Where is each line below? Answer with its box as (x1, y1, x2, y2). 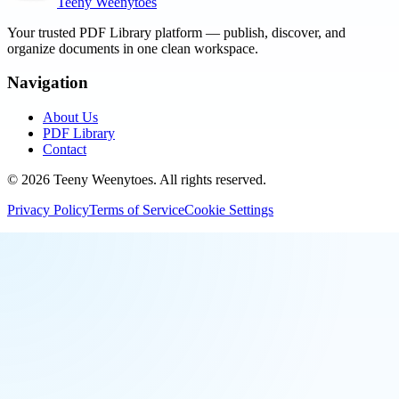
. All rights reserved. (153, 172, 266, 187)
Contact (43, 142, 86, 157)
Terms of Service (89, 202, 184, 217)
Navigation (7, 73, 88, 93)
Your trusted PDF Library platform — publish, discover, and (7, 24, 346, 40)
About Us (43, 110, 98, 125)
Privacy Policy (7, 202, 89, 217)
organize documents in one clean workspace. (7, 40, 258, 56)
